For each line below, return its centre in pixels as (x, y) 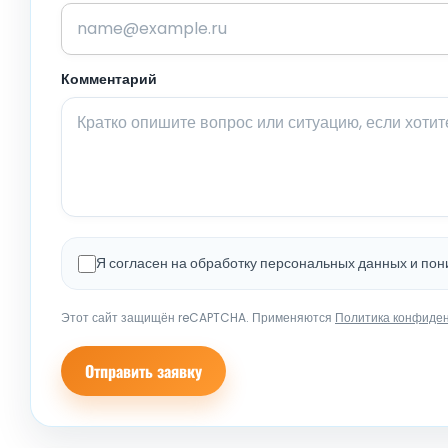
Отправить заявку (143, 370)
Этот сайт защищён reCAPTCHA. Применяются (198, 317)
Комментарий (109, 79)
